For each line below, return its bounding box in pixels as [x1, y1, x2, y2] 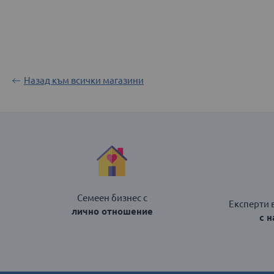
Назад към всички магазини [24, 75, 144, 86]
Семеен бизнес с [76, 193, 147, 204]
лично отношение [71, 206, 153, 217]
